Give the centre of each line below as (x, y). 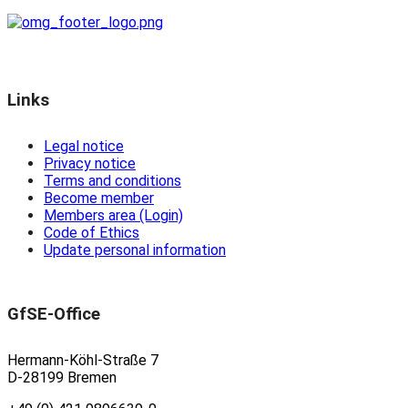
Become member (99, 199)
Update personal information (135, 250)
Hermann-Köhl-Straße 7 (83, 361)
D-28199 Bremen (62, 378)
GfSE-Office (54, 315)
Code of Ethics (92, 233)
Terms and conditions (112, 181)
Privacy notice (90, 164)
